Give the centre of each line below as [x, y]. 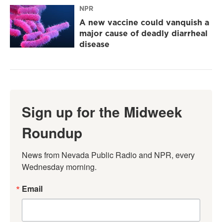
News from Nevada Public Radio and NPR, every [108, 155]
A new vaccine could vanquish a [144, 23]
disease [94, 44]
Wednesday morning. [59, 167]
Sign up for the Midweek [102, 112]
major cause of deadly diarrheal [143, 33]
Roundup [52, 133]
